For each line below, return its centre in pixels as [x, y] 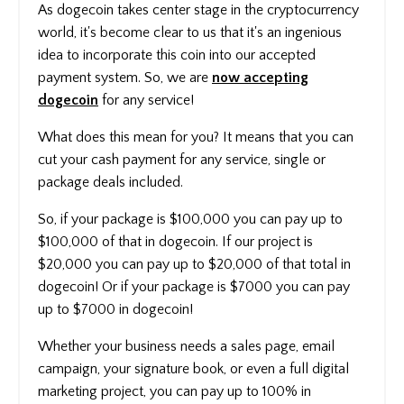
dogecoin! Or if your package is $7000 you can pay [194, 286]
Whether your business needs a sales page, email [186, 346]
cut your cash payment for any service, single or [182, 159]
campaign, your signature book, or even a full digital [193, 368]
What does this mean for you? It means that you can [196, 137]
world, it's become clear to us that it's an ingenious [190, 32]
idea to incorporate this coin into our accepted [177, 55]
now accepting [260, 77]
